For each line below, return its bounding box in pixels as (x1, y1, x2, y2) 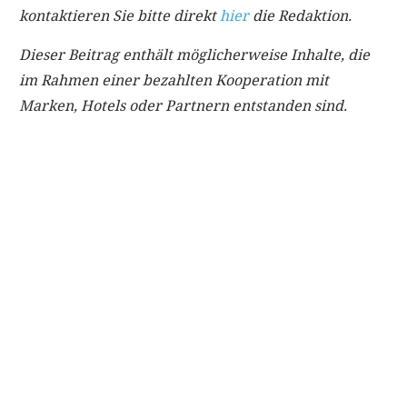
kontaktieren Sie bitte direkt (19, 5, 220, 25)
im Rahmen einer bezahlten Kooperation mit (19, 69, 329, 90)
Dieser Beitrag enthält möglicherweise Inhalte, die (19, 44, 370, 65)
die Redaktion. (249, 5, 352, 25)
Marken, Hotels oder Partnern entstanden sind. (19, 94, 347, 115)
